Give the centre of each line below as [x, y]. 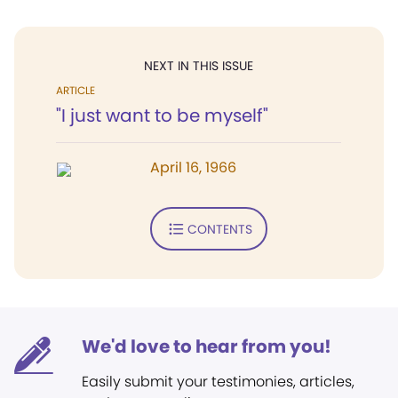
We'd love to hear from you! [207, 346]
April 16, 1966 [193, 167]
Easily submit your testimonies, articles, [218, 382]
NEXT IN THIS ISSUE [199, 66]
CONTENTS [219, 229]
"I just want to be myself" [162, 115]
